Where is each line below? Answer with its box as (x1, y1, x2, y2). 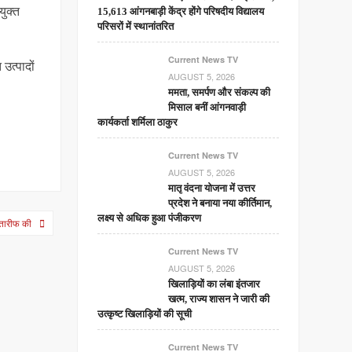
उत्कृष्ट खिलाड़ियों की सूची (97, 308, 192, 320)
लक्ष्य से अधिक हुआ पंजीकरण (97, 212, 202, 224)
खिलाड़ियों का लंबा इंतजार (168, 278, 261, 290)
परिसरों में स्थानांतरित (97, 20, 174, 32)
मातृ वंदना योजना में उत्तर (168, 182, 256, 194)
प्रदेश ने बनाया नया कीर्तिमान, (168, 197, 273, 209)
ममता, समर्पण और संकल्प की (168, 86, 271, 98)
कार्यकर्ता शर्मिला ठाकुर (97, 116, 178, 128)
